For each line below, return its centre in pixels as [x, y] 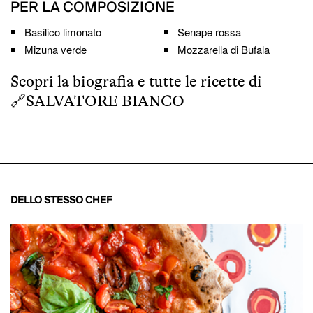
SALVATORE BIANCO [105, 101]
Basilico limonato [63, 31]
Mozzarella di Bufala [224, 49]
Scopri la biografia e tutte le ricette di [136, 81]
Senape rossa [209, 31]
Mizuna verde [56, 49]
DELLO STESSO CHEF [61, 200]
